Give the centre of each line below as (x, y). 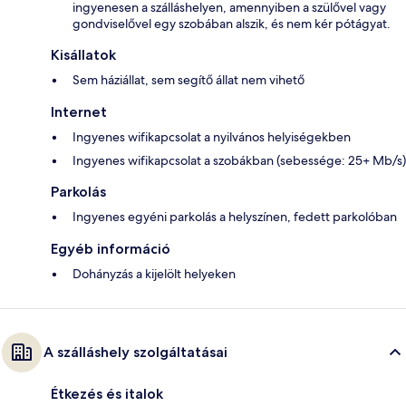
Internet (79, 112)
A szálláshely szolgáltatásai (135, 353)
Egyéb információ (111, 249)
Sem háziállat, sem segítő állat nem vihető (188, 80)
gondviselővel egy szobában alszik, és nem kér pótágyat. (232, 24)
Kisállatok (83, 55)
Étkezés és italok (107, 394)
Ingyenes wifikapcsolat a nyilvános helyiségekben (212, 137)
